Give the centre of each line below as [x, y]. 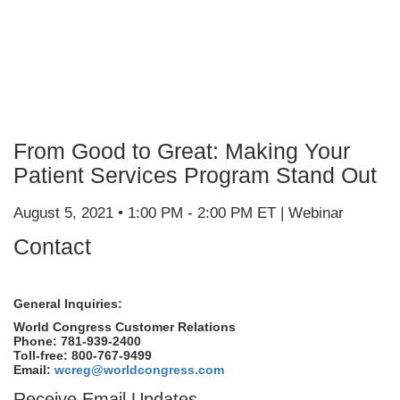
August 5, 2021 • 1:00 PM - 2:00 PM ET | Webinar [179, 213]
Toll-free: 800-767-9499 [83, 355]
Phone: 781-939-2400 [77, 341]
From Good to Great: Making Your [182, 151]
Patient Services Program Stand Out [195, 175]
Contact [52, 246]
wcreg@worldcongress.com [139, 370]
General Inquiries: [68, 304]
